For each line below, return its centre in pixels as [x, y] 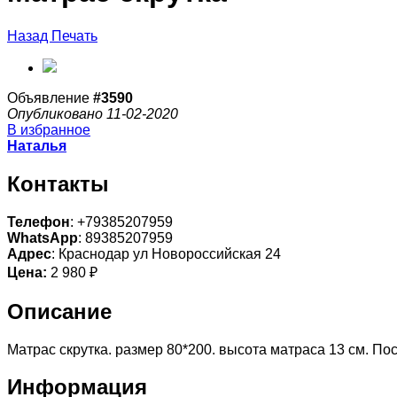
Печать [74, 35]
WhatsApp [43, 237]
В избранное [49, 129]
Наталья [37, 145]
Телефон [39, 222]
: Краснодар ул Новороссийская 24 [166, 253]
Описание [59, 311]
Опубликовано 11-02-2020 [93, 113]
